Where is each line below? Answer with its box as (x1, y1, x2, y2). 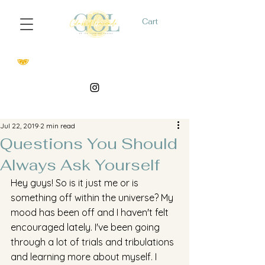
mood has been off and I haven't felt (11, 206, 171, 218)
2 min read (40, 121, 75, 130)
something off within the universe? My (11, 192, 176, 203)
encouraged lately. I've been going (11, 221, 162, 233)
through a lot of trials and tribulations (11, 236, 176, 248)
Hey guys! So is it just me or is (11, 177, 141, 189)
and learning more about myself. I (11, 251, 159, 263)
